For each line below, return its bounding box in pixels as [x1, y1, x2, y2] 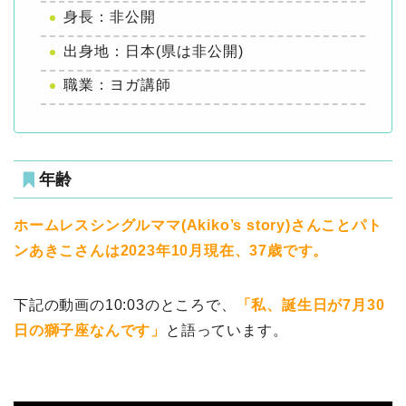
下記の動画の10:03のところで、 [14, 297, 237, 314]
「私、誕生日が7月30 [236, 297, 385, 314]
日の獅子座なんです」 [14, 323, 166, 339]
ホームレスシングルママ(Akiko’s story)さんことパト [14, 217, 382, 234]
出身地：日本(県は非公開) [63, 43, 244, 59]
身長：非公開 [63, 8, 156, 24]
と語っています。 [166, 323, 288, 339]
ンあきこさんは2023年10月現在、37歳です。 [14, 243, 329, 259]
